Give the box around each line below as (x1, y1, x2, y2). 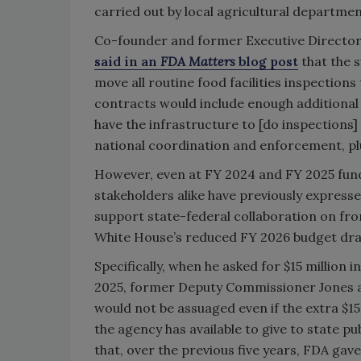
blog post (235, 53, 298, 69)
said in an (94, 53, 160, 69)
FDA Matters (160, 53, 235, 69)
